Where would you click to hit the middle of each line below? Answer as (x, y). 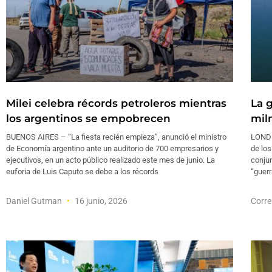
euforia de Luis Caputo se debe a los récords (82, 171)
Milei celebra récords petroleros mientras (116, 103)
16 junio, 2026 (100, 201)
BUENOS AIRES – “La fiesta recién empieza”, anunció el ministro (116, 137)
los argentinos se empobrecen (88, 118)
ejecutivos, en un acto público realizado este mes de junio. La (110, 160)
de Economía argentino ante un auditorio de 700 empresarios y (112, 148)
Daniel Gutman (35, 201)
